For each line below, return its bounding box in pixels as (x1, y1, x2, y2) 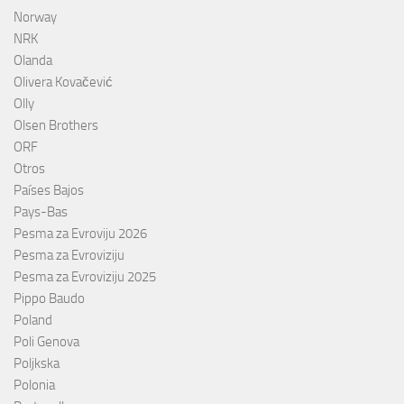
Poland (14, 311, 52, 328)
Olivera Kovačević (14, 73, 113, 90)
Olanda (14, 51, 52, 69)
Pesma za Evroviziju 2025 (14, 268, 156, 285)
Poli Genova (14, 333, 79, 350)
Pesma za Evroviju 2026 (14, 225, 147, 242)
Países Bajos (14, 181, 84, 198)
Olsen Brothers (14, 116, 98, 133)
